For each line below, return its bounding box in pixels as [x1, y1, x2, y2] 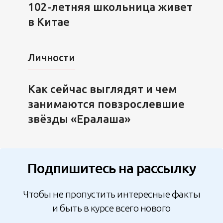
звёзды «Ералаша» [27, 112, 130, 125]
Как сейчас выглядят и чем [27, 82, 177, 95]
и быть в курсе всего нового [52, 203, 171, 214]
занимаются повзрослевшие [27, 97, 185, 110]
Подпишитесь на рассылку [27, 160, 196, 176]
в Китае [27, 15, 70, 28]
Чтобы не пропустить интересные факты [23, 189, 200, 200]
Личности [27, 52, 75, 64]
